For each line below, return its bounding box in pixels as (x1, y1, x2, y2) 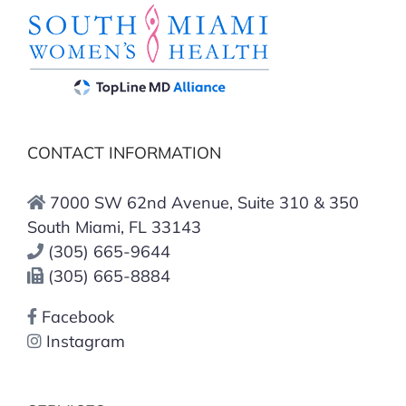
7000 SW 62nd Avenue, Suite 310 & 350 (50, 191, 359, 213)
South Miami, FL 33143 (27, 216, 201, 237)
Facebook (37, 305, 114, 327)
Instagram (42, 330, 125, 352)
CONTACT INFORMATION (27, 141, 221, 163)
